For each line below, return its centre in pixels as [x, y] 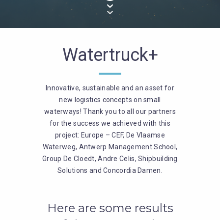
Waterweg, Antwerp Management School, [110, 147]
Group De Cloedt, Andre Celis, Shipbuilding [110, 159]
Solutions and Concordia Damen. [110, 170]
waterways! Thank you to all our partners [110, 111]
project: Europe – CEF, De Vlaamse [110, 135]
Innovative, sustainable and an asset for [110, 88]
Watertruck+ [110, 55]
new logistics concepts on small [110, 100]
